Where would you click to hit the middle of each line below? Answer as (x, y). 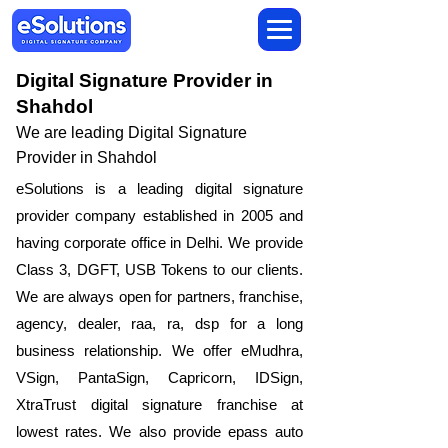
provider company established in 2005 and (159, 215)
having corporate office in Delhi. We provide (159, 242)
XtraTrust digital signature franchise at (159, 404)
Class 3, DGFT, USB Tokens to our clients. (159, 269)
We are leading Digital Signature (131, 132)
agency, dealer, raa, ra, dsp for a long (159, 323)
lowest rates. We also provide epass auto (159, 431)
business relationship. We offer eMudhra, (159, 350)
